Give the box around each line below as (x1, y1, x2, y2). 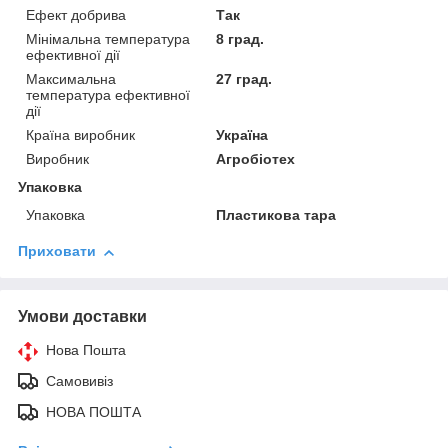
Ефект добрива (26, 7, 126, 24)
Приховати (18, 243, 96, 260)
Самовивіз (46, 373, 113, 390)
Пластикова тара (216, 207, 337, 224)
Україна (216, 127, 269, 144)
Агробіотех (216, 151, 296, 168)
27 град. (216, 71, 273, 88)
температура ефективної (26, 87, 190, 104)
